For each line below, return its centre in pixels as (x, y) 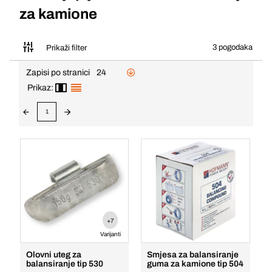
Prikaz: (40, 88)
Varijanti (110, 234)
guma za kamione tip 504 (195, 264)
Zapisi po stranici (58, 72)
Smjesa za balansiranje (193, 255)
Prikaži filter (66, 48)
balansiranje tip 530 (64, 264)
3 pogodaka (233, 47)
